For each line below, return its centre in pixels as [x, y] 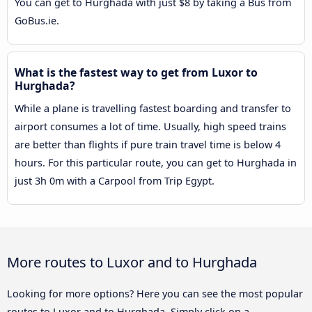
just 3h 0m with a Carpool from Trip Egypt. [115, 181]
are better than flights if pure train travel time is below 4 [148, 145]
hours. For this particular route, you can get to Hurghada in [156, 163]
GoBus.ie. [37, 21]
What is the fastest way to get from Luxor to [136, 73]
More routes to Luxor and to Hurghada [132, 262]
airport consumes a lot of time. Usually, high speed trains [150, 127]
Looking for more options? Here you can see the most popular [155, 294]
